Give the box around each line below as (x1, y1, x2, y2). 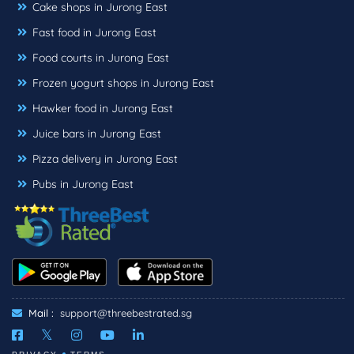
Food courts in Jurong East (32, 50, 169, 65)
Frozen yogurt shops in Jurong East (32, 75, 214, 90)
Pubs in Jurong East (32, 176, 134, 191)
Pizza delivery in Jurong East (32, 151, 178, 166)
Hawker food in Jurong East (32, 100, 173, 115)
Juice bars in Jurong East (32, 126, 161, 141)
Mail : (25, 306, 54, 319)
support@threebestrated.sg (60, 306, 192, 319)
